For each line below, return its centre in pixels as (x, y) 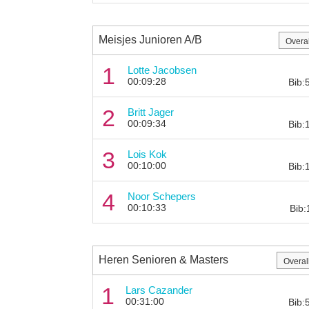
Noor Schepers (161, 196)
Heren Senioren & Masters (163, 259)
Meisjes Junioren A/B (150, 39)
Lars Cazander (159, 290)
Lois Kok (147, 154)
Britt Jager (150, 112)
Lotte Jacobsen (162, 70)
